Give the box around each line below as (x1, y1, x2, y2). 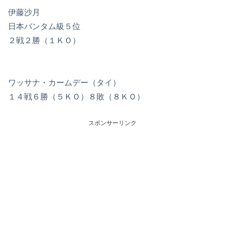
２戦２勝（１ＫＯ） (8, 36, 80, 45)
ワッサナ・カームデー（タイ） (8, 78, 121, 87)
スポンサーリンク (88, 120, 137, 127)
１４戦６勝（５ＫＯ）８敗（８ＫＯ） (8, 92, 145, 101)
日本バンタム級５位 (8, 22, 80, 31)
